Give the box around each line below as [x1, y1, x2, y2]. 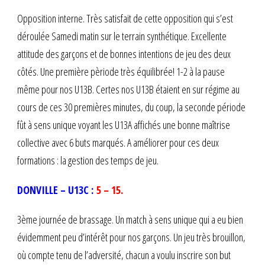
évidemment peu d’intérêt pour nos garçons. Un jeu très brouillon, [17, 230, 245, 244]
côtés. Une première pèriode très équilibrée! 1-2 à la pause [17, 64, 225, 79]
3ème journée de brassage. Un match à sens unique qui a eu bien [17, 212, 243, 227]
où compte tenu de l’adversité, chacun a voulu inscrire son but [17, 247, 231, 262]
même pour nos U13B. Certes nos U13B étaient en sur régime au [17, 82, 240, 96]
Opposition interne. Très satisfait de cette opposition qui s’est [17, 11, 233, 25]
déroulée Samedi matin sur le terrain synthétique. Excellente [17, 28, 227, 43]
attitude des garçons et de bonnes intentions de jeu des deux [17, 46, 231, 61]
